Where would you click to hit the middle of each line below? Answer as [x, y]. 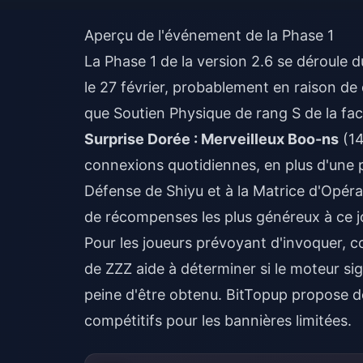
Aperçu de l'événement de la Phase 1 [209, 35]
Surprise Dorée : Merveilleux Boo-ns [211, 139]
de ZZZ [108, 269]
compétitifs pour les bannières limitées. [218, 320]
